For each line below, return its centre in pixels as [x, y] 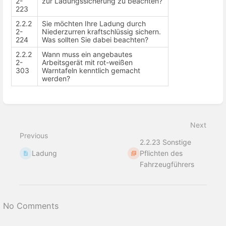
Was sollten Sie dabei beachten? [95, 39]
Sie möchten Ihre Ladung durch [94, 23]
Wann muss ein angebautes [87, 54]
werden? [56, 78]
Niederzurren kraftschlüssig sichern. [101, 31]
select [24, 118]
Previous [34, 135]
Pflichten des [161, 153]
